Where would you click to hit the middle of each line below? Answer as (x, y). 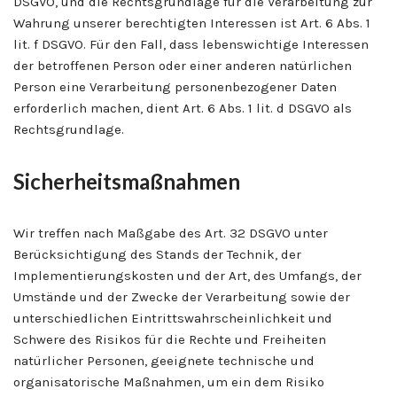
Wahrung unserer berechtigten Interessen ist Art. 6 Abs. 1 (192, 23)
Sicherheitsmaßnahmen (127, 181)
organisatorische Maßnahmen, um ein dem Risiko (169, 381)
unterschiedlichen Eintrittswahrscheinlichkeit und (173, 318)
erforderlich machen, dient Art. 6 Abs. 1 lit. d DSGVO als (183, 108)
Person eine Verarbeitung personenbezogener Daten (175, 86)
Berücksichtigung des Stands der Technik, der (157, 254)
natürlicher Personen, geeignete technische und (164, 360)
